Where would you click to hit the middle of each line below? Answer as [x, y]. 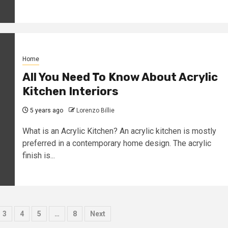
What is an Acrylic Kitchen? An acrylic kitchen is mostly [119, 131]
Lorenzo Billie [95, 110]
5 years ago [46, 110]
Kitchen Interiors [70, 91]
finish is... [38, 155]
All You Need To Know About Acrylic [120, 77]
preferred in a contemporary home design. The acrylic [117, 143]
